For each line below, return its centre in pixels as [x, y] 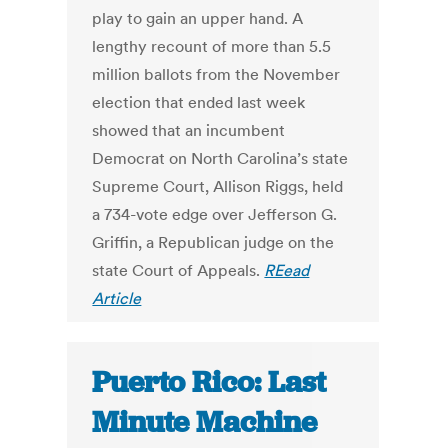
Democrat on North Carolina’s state [220, 158]
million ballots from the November [216, 74]
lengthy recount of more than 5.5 [212, 46]
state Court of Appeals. [178, 270]
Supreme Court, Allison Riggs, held [218, 186]
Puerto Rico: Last [209, 382]
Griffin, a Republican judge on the [213, 242]
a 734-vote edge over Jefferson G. [215, 214]
